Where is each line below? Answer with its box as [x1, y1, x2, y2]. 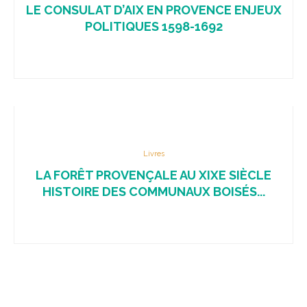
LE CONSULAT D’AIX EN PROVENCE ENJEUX [25, 3, 282, 17]
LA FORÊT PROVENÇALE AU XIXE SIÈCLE [36, 168, 271, 182]
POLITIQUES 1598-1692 [84, 19, 223, 34]
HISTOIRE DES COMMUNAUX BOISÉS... [42, 184, 265, 199]
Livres [143, 149, 164, 158]
